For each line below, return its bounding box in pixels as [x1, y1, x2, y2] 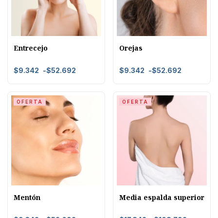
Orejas [119, 43, 143, 53]
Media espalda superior [119, 192, 204, 202]
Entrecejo [14, 43, 48, 53]
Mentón [14, 192, 40, 202]
